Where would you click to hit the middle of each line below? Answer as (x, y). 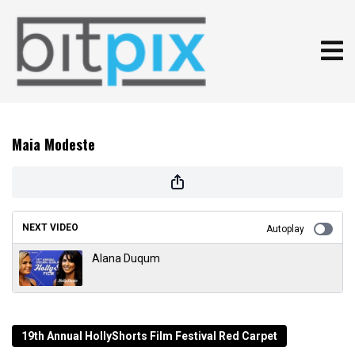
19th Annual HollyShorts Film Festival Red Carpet (149, 336)
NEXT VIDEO (50, 227)
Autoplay (285, 229)
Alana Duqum (126, 258)
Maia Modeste (53, 144)
